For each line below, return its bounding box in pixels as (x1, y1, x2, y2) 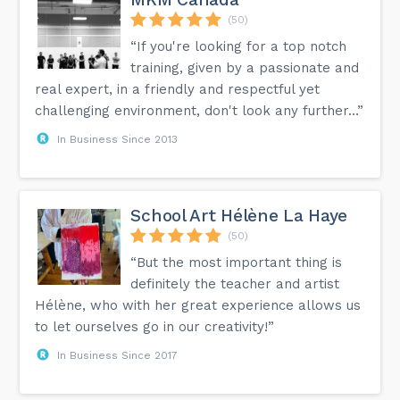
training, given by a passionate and (130, 59, 360, 76)
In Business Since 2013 (57, 132, 179, 146)
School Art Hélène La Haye (130, 204, 347, 226)
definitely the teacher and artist (130, 275, 340, 292)
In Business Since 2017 (57, 348, 179, 362)
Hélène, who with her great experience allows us (35, 296, 362, 313)
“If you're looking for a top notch (130, 37, 347, 54)
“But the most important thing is (130, 254, 343, 271)
